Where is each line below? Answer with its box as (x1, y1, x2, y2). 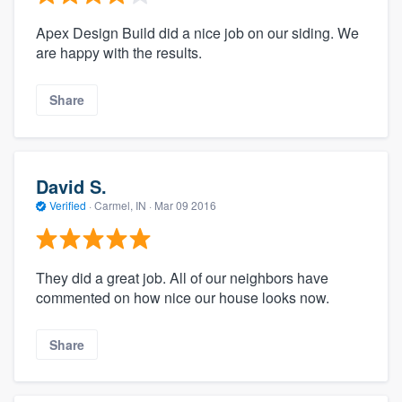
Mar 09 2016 (154, 197, 216, 214)
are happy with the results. (36, 42, 202, 64)
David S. (36, 173, 107, 200)
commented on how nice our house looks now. (36, 286, 329, 308)
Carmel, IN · (92, 197, 154, 214)
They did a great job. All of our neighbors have (36, 267, 328, 288)
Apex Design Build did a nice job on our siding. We (36, 22, 359, 44)
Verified (47, 197, 89, 214)
